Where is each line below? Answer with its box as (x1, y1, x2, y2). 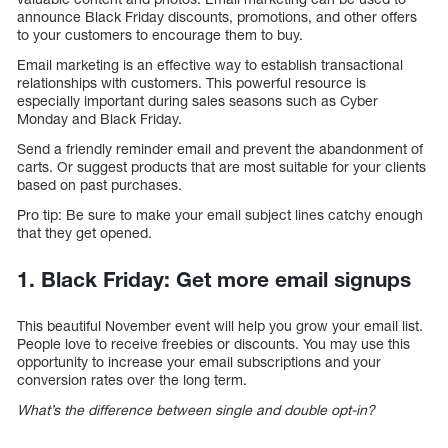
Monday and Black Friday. (17, 110, 182, 128)
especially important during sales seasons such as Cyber (17, 92, 378, 110)
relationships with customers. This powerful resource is (17, 74, 366, 92)
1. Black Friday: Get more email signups (17, 267, 411, 293)
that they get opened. (17, 224, 152, 242)
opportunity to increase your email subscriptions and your (17, 353, 381, 371)
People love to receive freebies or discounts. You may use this (17, 335, 410, 353)
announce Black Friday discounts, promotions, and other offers (17, 8, 417, 26)
